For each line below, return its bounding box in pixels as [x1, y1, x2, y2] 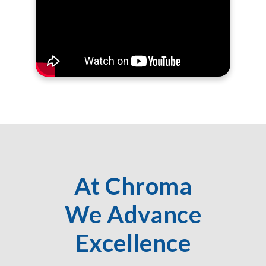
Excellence [75, 229, 191, 258]
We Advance [64, 200, 202, 229]
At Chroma [74, 172, 192, 201]
